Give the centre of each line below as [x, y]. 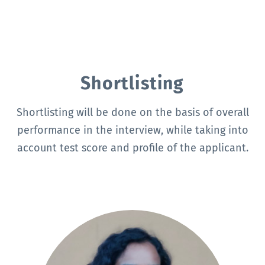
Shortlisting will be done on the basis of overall [132, 112]
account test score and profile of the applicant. [132, 148]
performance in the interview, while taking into [132, 130]
